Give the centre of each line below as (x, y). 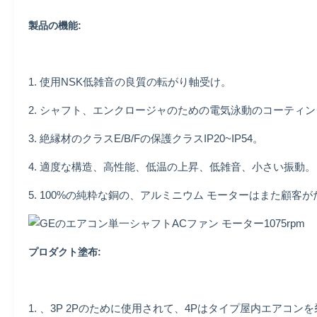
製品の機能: (55, 25)
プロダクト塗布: (65, 252)
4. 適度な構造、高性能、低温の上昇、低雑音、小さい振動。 (172, 167)
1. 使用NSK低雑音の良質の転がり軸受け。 (130, 82)
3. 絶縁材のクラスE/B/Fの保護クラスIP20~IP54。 (146, 138)
